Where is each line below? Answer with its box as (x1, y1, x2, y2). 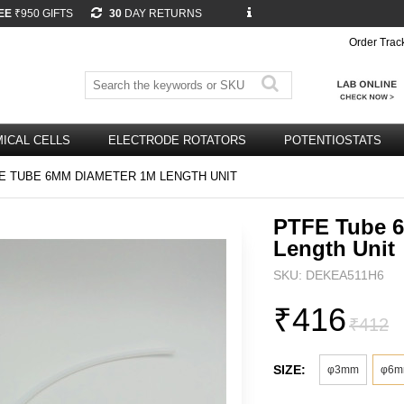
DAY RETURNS (124, 7, 202, 20)
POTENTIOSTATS (284, 133, 381, 147)
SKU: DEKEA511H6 (273, 268, 384, 282)
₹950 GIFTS (12, 7, 73, 20)
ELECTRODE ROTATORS (108, 133, 246, 147)
